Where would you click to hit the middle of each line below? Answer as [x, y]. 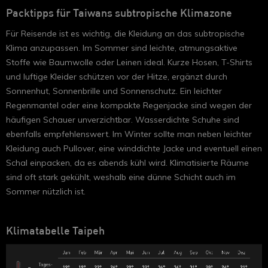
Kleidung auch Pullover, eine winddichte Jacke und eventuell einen [134, 149]
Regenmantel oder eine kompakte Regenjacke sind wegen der [129, 106]
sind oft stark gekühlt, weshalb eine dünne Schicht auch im [121, 177]
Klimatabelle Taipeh [55, 232]
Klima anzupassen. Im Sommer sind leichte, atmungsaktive [122, 48]
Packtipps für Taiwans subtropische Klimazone [119, 14]
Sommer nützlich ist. [47, 192]
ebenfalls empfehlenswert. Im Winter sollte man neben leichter [129, 134]
